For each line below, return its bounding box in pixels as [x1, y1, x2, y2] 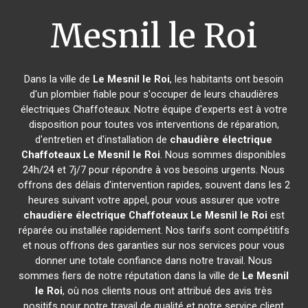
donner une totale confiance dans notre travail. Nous [35, 254, 273, 267]
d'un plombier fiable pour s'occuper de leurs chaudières [29, 88, 278, 100]
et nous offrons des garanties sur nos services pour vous [23, 239, 285, 252]
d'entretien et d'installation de [35, 133, 170, 146]
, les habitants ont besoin [170, 73, 284, 85]
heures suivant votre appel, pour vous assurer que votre [27, 194, 280, 206]
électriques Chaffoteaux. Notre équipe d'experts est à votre [20, 103, 287, 115]
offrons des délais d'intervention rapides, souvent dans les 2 [17, 179, 290, 191]
